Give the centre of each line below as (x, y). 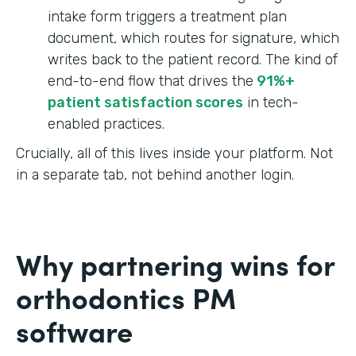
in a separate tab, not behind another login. (155, 174)
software (74, 330)
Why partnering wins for (175, 263)
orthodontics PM (126, 296)
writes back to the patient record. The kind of (193, 59)
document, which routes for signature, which (193, 38)
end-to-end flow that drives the (151, 81)
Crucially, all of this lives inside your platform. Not (174, 153)
